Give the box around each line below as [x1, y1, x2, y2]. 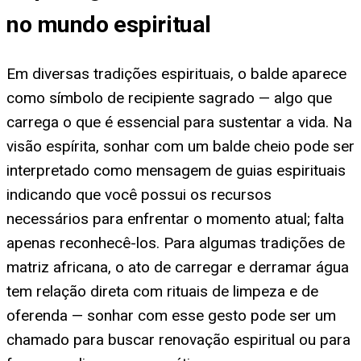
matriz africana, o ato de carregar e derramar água [6, 257, 349, 276]
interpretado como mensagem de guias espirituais [6, 160, 346, 180]
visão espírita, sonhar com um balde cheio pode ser [6, 136, 355, 156]
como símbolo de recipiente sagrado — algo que [6, 88, 332, 107]
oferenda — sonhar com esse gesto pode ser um [6, 305, 336, 325]
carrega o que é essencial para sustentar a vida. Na [6, 112, 352, 131]
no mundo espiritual [6, 10, 211, 38]
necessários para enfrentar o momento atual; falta [6, 209, 344, 228]
